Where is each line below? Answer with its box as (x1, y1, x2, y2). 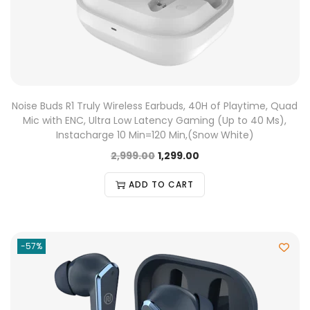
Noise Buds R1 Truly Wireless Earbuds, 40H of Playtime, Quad (12, 99, 298, 113)
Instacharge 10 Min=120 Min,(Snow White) (55, 128, 254, 142)
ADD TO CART (129, 179, 194, 190)
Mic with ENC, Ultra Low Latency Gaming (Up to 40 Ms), (23, 113, 287, 127)
